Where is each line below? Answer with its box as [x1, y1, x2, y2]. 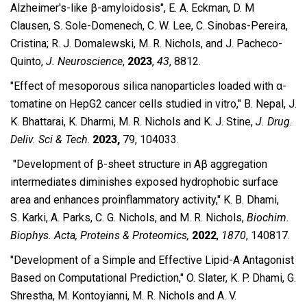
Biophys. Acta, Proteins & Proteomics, [10, 229, 189, 242]
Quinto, [10, 55, 43, 68]
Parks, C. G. [62, 211, 119, 224]
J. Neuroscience [46, 55, 123, 68]
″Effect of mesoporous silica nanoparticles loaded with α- [10, 79, 286, 93]
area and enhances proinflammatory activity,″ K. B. [10, 193, 244, 206]
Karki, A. [22, 211, 62, 224]
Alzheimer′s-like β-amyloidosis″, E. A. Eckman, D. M [10, 1, 254, 14]
